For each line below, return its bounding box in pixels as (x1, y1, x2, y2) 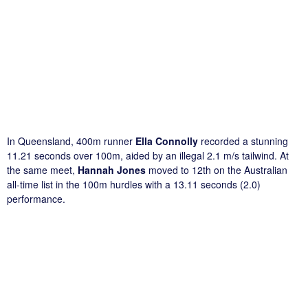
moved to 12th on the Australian (146, 162, 287, 177)
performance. (7, 191, 65, 206)
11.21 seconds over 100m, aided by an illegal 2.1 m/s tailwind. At (7, 148, 289, 162)
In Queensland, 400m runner (7, 133, 135, 148)
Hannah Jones (78, 162, 146, 177)
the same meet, (7, 162, 78, 177)
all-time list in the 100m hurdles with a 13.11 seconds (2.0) (7, 177, 261, 191)
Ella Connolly (135, 133, 198, 148)
